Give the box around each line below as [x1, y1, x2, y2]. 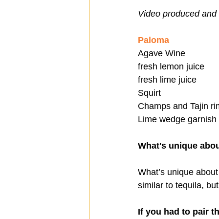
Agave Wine [138, 48, 185, 59]
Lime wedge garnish [138, 114, 217, 125]
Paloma [138, 35, 169, 45]
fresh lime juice [138, 75, 199, 85]
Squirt [138, 88, 161, 98]
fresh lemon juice [138, 62, 204, 72]
